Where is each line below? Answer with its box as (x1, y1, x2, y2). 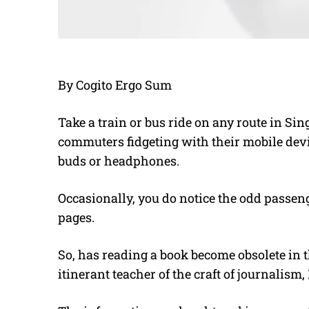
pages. (58, 209, 94, 226)
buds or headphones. (58, 152, 179, 170)
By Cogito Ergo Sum (58, 77, 172, 94)
